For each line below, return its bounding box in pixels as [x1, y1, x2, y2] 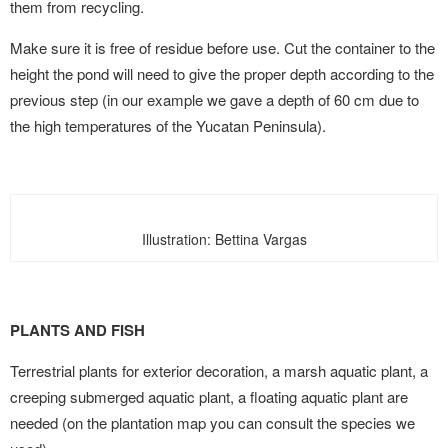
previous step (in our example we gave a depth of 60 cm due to [10, 89, 419, 110]
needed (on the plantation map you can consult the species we [10, 412, 415, 433]
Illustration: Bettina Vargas [141, 229, 307, 249]
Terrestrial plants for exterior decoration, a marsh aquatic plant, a [10, 360, 428, 381]
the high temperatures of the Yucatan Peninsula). [10, 115, 326, 136]
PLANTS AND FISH [10, 319, 145, 341]
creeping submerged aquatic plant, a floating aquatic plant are [10, 386, 408, 407]
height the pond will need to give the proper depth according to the [10, 63, 434, 84]
